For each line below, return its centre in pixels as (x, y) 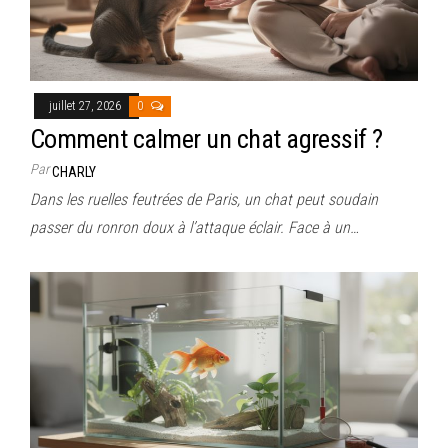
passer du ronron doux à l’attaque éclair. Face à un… (194, 227)
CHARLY (74, 171)
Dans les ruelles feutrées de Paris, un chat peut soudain (204, 199)
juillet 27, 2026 (86, 105)
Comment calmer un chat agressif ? (206, 138)
